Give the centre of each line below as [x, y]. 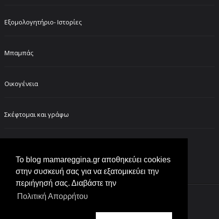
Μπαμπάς [19, 53]
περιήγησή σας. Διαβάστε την [66, 183]
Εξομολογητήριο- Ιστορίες [43, 22]
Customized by [95, 208]
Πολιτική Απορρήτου [53, 197]
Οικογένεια [21, 83]
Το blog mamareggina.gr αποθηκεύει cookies [93, 160]
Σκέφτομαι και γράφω [36, 114]
